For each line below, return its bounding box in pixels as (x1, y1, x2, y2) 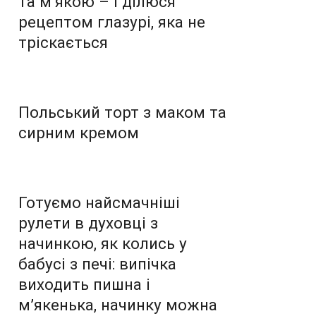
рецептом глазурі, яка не (18, 12, 205, 31)
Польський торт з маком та (18, 102, 226, 121)
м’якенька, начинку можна (18, 295, 217, 314)
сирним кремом (18, 123, 139, 142)
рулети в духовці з (18, 213, 158, 232)
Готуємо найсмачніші (18, 193, 180, 212)
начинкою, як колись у (18, 233, 187, 253)
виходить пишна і (18, 274, 150, 293)
